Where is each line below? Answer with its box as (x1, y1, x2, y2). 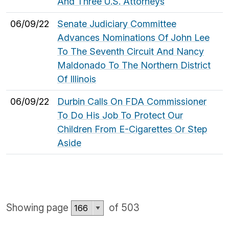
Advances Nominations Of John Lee (57, 32, 210, 43)
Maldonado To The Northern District (57, 59, 211, 71)
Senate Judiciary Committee (57, 18, 176, 29)
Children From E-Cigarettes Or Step (57, 123, 207, 134)
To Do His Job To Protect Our (57, 109, 183, 121)
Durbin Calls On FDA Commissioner (57, 96, 207, 107)
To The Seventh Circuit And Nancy (57, 45, 204, 57)
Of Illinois (57, 73, 96, 84)
